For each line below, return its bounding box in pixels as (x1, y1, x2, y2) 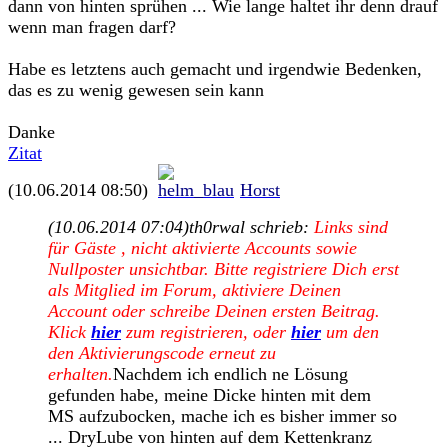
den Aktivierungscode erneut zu (48, 343, 276, 363)
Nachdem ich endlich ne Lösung (113, 364, 348, 384)
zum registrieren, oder (121, 322, 291, 342)
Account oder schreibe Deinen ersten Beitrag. (48, 301, 380, 321)
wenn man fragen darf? (8, 17, 176, 37)
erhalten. (48, 364, 113, 384)
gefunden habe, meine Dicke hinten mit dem (48, 385, 371, 405)
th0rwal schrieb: (189, 217, 314, 237)
